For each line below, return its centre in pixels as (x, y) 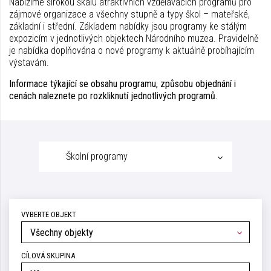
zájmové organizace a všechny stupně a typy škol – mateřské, (129, 14)
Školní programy (97, 156)
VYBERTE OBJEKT (49, 214)
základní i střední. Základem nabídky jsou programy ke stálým (128, 26)
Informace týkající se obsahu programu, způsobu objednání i (122, 83)
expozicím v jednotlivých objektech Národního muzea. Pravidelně (134, 38)
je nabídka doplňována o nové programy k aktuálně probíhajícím (132, 50)
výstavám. (29, 62)
